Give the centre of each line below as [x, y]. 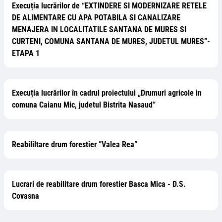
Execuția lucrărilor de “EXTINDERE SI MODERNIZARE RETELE [109, 6]
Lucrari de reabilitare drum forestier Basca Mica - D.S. [99, 184]
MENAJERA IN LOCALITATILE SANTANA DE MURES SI [99, 29]
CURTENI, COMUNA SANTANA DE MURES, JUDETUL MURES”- [111, 41]
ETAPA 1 [26, 53]
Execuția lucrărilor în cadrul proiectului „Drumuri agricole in [107, 93]
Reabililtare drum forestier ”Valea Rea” [75, 144]
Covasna [26, 196]
